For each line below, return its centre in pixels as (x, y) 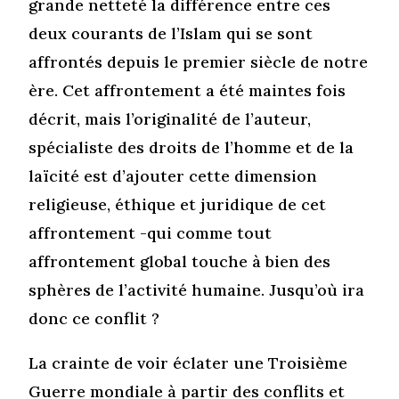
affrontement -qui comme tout (151, 232)
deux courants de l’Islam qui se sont (171, 33)
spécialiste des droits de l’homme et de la (191, 147)
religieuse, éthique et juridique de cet (178, 204)
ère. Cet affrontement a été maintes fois (187, 90)
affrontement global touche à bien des (180, 261)
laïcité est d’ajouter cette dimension (173, 175)
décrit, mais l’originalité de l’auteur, (170, 118)
